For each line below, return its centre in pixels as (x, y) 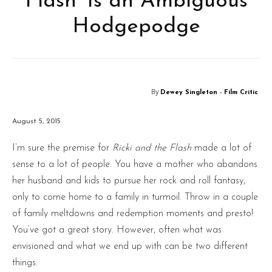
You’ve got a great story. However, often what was (117, 230)
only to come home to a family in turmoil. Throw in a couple (135, 197)
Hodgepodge (136, 27)
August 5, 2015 (36, 121)
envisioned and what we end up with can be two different (130, 246)
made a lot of (221, 148)
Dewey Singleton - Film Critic (209, 93)
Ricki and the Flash (152, 148)
